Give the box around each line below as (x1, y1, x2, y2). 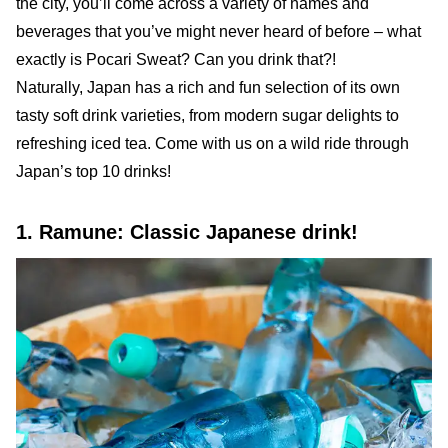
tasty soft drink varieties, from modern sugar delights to (16, 106, 399, 124)
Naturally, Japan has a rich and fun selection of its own (16, 78, 400, 96)
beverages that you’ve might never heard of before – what (16, 22, 421, 40)
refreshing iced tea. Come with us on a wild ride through (16, 134, 409, 152)
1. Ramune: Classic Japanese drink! (16, 220, 358, 243)
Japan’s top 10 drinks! (16, 162, 171, 180)
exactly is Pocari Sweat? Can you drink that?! (16, 50, 336, 68)
